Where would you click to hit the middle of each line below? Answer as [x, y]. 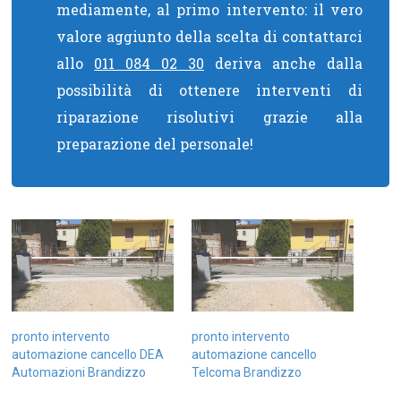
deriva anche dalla [283, 63]
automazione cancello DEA [88, 355]
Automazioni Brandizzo [79, 373]
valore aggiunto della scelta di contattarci [209, 36]
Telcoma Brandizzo [246, 373]
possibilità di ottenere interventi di [209, 90]
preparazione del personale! [155, 144]
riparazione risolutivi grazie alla [209, 117]
